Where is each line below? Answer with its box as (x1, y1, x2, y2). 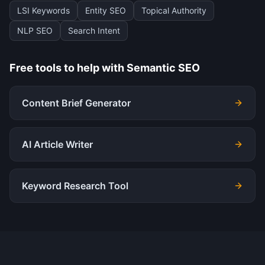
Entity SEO (85, 5, 126, 15)
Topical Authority (141, 5, 206, 15)
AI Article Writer (22, 138, 93, 150)
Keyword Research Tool (22, 180, 128, 192)
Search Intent (68, 25, 120, 35)
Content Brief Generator (22, 97, 131, 109)
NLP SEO (17, 25, 53, 35)
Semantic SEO (127, 62, 200, 74)
